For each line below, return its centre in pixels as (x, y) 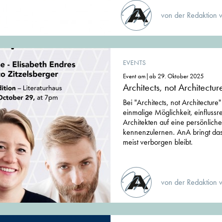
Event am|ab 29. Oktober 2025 (163, 76)
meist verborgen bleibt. (158, 142)
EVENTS (134, 63)
